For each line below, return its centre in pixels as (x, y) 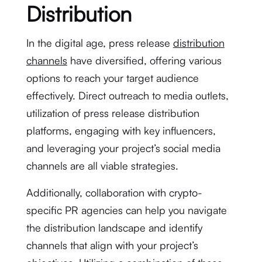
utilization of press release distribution (113, 113)
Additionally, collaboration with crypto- (114, 192)
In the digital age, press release (99, 43)
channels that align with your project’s (112, 245)
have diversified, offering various (144, 60)
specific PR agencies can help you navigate (126, 210)
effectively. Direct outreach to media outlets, (127, 95)
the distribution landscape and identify (114, 227)
